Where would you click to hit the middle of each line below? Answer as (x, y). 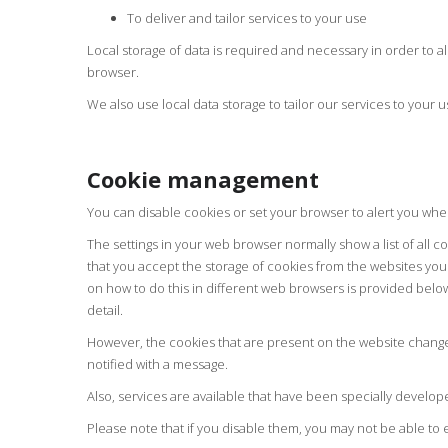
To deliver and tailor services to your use (247, 18)
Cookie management (203, 179)
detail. (105, 310)
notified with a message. (157, 364)
